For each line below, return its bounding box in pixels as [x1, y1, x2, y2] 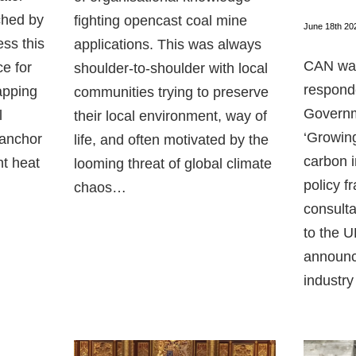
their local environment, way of [73, 107, 267, 124]
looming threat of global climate [73, 155, 272, 172]
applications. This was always [73, 36, 261, 52]
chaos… [73, 179, 126, 195]
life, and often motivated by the [73, 131, 269, 148]
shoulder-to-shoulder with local [73, 60, 268, 76]
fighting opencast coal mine [73, 12, 247, 29]
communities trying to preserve [73, 83, 269, 100]
